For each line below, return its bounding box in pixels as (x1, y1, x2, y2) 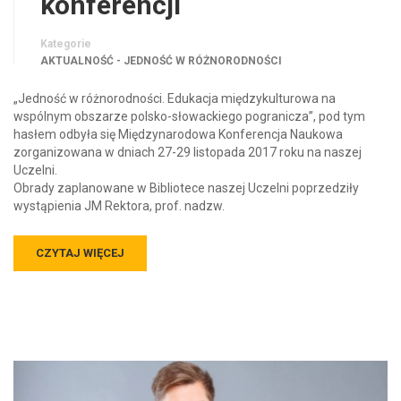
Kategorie (40, 38, 91, 50)
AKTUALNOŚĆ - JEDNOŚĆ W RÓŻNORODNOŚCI (40, 55, 282, 67)
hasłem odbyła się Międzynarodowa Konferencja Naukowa (13, 127, 343, 141)
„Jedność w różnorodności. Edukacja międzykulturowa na (13, 91, 336, 106)
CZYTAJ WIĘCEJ (36, 246, 124, 260)
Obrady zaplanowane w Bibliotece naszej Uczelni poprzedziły (13, 181, 359, 195)
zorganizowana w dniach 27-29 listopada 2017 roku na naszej (13, 145, 362, 159)
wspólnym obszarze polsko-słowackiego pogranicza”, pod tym (13, 109, 365, 124)
